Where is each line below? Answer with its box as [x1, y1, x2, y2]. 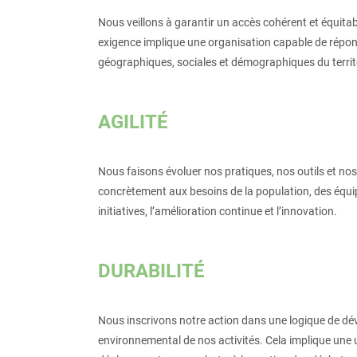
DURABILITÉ [97, 259, 205, 282]
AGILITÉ [97, 110, 168, 133]
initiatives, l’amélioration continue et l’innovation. [97, 204, 337, 218]
